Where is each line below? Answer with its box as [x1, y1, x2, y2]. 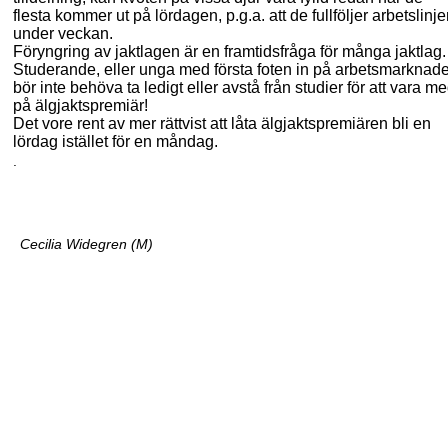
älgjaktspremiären [261, 115, 388, 132]
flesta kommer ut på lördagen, [13, 7, 226, 24]
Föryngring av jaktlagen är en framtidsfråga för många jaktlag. [13, 43, 446, 60]
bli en [388, 115, 431, 132]
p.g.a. [226, 7, 265, 24]
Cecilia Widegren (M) [20, 236, 154, 252]
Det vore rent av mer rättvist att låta [13, 115, 261, 132]
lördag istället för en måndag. [13, 133, 218, 150]
